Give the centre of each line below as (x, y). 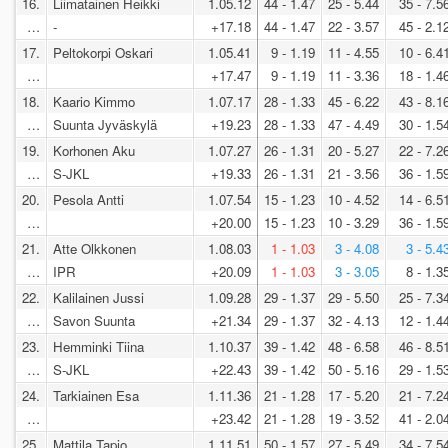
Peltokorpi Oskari (103, 52)
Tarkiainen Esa (96, 395)
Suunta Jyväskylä (107, 124)
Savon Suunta (96, 320)
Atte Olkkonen (94, 248)
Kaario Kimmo (94, 101)
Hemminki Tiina (98, 346)
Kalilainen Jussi (98, 297)
